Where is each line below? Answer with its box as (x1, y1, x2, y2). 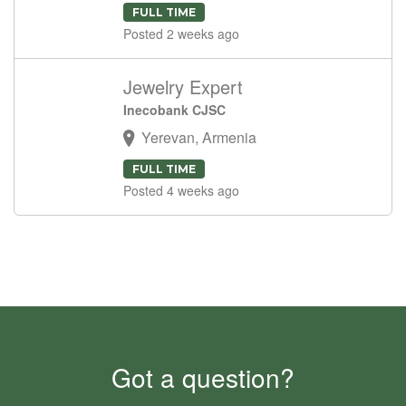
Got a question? (111, 358, 295, 395)
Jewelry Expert (123, 72, 243, 100)
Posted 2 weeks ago (123, 24, 239, 43)
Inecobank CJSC (123, 100, 226, 119)
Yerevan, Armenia (141, 126, 256, 148)
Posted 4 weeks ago (123, 180, 239, 199)
